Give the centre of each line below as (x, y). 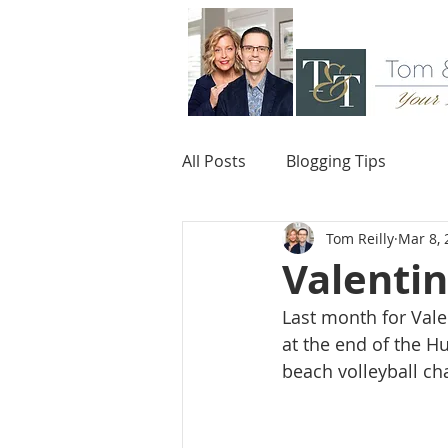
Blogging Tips (336, 161)
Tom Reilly (360, 238)
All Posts (214, 161)
